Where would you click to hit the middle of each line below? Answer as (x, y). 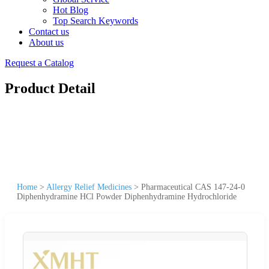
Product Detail (50, 88)
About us (46, 42)
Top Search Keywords (95, 21)
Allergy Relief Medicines (89, 187)
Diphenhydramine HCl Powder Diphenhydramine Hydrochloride (127, 196)
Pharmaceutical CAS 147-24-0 (193, 187)
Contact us (49, 32)
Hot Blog (71, 10)
